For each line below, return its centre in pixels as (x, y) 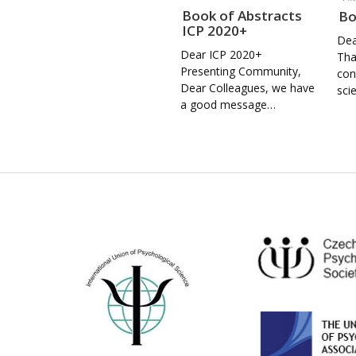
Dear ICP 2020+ (221, 54)
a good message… (228, 104)
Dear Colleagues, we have (248, 87)
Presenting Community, (241, 71)
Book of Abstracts (242, 15)
